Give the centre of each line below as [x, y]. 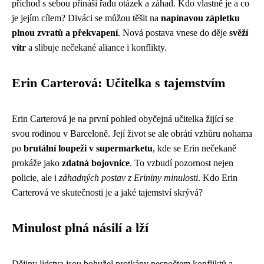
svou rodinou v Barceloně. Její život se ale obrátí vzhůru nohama [132, 133]
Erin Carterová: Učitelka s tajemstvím [118, 83]
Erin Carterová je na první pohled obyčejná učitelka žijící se [123, 118]
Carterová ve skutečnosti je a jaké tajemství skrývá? [107, 192]
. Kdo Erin [218, 177]
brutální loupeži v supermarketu [88, 148]
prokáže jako [37, 163]
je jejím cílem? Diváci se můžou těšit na [86, 18]
